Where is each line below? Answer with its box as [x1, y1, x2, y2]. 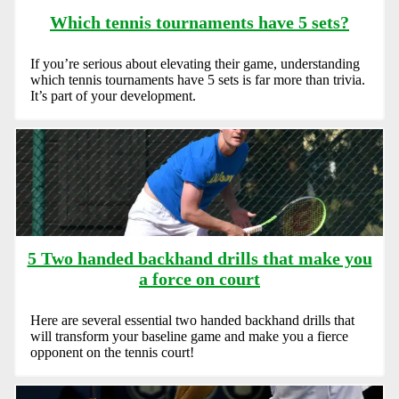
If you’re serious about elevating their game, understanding [30, 55, 360, 71]
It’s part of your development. [30, 87, 196, 103]
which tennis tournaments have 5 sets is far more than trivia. [30, 71, 365, 87]
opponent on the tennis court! [30, 344, 194, 360]
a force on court [139, 268, 260, 289]
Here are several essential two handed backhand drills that [30, 312, 354, 328]
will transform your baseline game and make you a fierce [30, 328, 348, 344]
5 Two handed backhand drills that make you [27, 248, 372, 268]
